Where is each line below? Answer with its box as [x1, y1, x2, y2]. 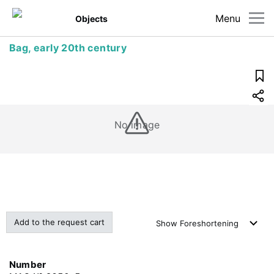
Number [9, 259, 46, 270]
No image [114, 119, 160, 131]
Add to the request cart [14, 217, 105, 227]
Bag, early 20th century [9, 42, 127, 54]
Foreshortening [180, 218, 239, 228]
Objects [75, 13, 108, 24]
